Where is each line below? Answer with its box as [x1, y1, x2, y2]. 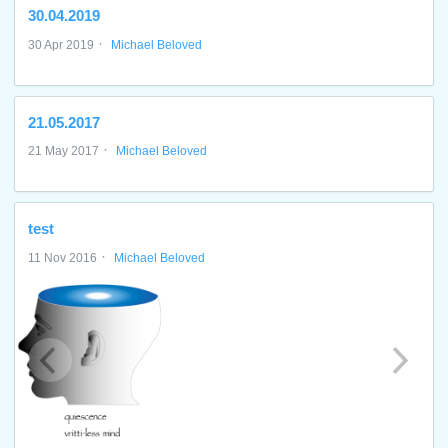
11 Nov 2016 [28, 250, 98, 265]
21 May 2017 [28, 144, 100, 159]
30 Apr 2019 [28, 37, 95, 52]
